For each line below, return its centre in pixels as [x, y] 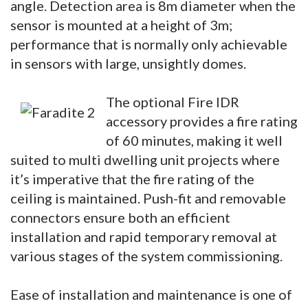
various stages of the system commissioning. [148, 256]
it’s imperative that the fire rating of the [132, 179]
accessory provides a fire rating [202, 121]
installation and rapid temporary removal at [144, 236]
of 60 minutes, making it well [194, 140]
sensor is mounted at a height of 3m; [121, 25]
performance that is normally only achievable [149, 44]
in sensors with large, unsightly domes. [128, 63]
